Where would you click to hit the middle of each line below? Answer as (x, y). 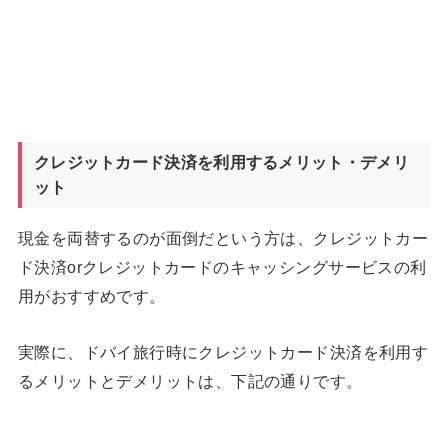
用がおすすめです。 (91, 296)
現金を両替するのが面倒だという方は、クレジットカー (223, 238)
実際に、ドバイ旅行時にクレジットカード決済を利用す (223, 351)
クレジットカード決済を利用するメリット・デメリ (221, 163)
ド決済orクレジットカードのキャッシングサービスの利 (222, 267)
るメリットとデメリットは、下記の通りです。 (190, 380)
